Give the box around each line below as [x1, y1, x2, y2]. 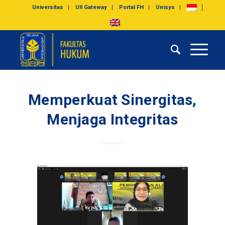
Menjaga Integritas [47, 110, 178, 128]
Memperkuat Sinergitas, [28, 91, 197, 108]
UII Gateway [75, 4, 107, 11]
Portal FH [119, 4, 144, 11]
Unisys [156, 4, 175, 11]
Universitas [32, 4, 64, 11]
